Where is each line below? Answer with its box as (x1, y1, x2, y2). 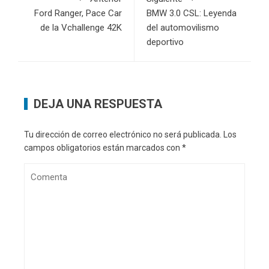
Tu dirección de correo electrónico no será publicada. (24, 130, 222, 140)
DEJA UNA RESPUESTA (34, 97, 162, 112)
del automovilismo (147, 22, 219, 34)
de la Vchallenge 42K (40, 22, 122, 34)
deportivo (147, 37, 184, 48)
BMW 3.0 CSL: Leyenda (147, 8, 237, 19)
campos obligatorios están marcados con (24, 143, 182, 153)
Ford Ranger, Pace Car (34, 8, 122, 19)
